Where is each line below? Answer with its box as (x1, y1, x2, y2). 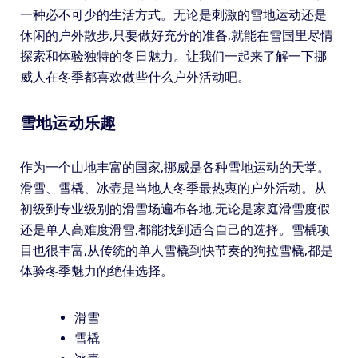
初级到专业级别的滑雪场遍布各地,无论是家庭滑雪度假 (19, 201, 330, 217)
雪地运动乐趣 (19, 113, 116, 133)
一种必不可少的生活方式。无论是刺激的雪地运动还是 (19, 6, 327, 22)
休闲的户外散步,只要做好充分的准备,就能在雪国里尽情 (19, 27, 333, 43)
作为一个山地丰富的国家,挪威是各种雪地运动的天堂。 (19, 159, 330, 175)
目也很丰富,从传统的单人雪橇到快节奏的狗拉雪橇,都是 (19, 242, 333, 258)
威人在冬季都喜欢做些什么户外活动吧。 (19, 69, 250, 85)
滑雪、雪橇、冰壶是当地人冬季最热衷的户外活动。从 (19, 180, 327, 196)
